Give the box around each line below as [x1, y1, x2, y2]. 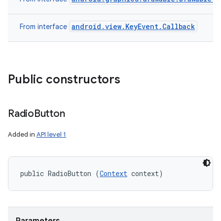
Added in [8, 130, 37, 139]
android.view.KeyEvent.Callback [72, 22, 195, 31]
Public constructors [8, 72, 120, 87]
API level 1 [37, 130, 66, 139]
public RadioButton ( [20, 169, 100, 178]
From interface [20, 22, 69, 31]
